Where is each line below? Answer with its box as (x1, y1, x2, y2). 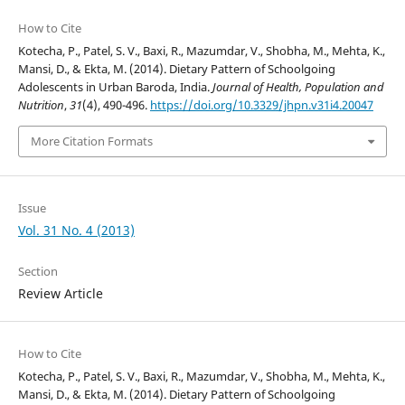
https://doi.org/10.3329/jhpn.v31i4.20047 (149, 97, 373, 114)
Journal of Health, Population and (212, 79, 384, 96)
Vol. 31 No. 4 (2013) (17, 221, 135, 239)
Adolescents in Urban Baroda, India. (17, 79, 212, 96)
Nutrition (17, 97, 64, 114)
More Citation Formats (30, 133, 153, 150)
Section (17, 262, 58, 279)
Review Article (17, 284, 103, 302)
